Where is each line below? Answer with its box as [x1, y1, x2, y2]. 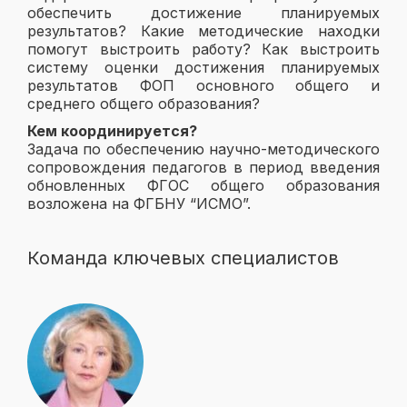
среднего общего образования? [27, 94, 260, 113]
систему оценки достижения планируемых [27, 58, 380, 76]
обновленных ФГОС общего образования [27, 176, 380, 194]
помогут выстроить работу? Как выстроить [27, 40, 380, 58]
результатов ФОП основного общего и [27, 76, 380, 94]
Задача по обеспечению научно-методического [27, 140, 380, 158]
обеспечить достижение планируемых [27, 4, 380, 22]
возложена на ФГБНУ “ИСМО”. [27, 194, 251, 213]
